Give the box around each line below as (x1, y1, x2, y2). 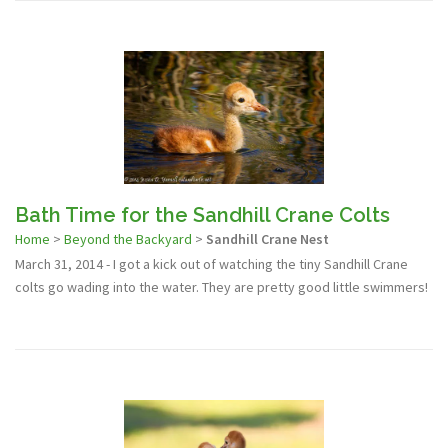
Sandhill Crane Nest (206, 230, 329, 249)
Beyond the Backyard (64, 230, 192, 249)
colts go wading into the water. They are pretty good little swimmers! (15, 278, 428, 297)
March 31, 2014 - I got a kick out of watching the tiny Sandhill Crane (15, 255, 408, 274)
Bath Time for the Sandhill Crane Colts (15, 203, 390, 228)
